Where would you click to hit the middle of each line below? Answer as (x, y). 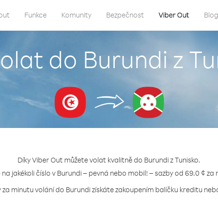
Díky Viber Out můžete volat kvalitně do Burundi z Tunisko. (109, 160)
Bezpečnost (125, 15)
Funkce (36, 15)
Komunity (76, 15)
